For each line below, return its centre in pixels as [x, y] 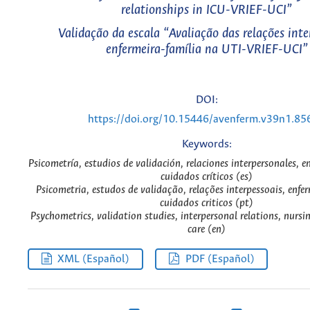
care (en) [207, 230]
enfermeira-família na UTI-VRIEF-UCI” [207, 49]
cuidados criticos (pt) [207, 203]
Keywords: [207, 145]
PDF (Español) [220, 259]
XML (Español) [94, 259]
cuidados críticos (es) [207, 177]
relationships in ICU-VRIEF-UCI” [207, 10]
